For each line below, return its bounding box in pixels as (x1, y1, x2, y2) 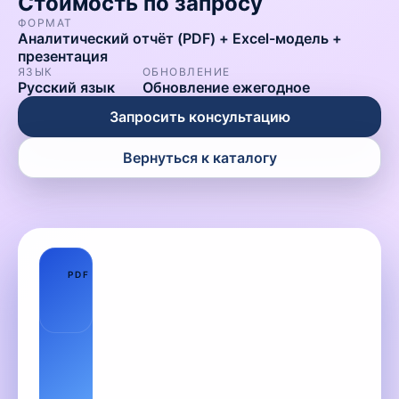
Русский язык (18, 78, 115, 96)
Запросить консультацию (109, 108, 290, 126)
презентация (18, 47, 108, 65)
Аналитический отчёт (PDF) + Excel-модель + (18, 29, 342, 47)
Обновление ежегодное (142, 78, 310, 96)
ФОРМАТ (18, 16, 73, 29)
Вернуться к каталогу (122, 149, 277, 167)
